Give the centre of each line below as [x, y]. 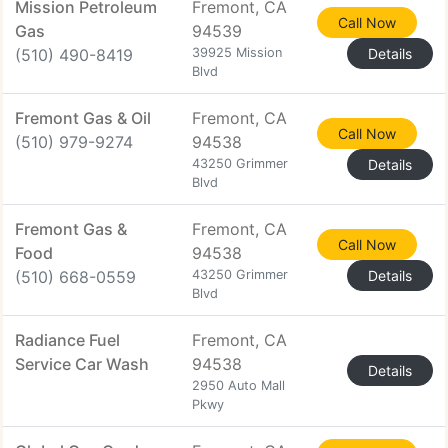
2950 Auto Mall [238, 385]
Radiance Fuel [67, 340]
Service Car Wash [82, 364]
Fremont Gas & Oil [83, 118]
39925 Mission [237, 52]
